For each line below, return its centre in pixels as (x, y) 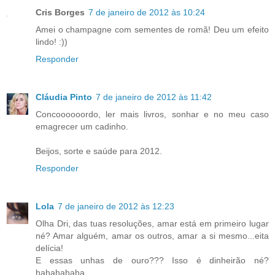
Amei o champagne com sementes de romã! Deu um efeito (152, 30)
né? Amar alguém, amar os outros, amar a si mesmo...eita (152, 236)
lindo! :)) (52, 42)
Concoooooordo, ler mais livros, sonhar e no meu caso (152, 114)
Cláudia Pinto (64, 97)
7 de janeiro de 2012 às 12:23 (116, 207)
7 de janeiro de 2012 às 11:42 (154, 97)
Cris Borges (60, 13)
